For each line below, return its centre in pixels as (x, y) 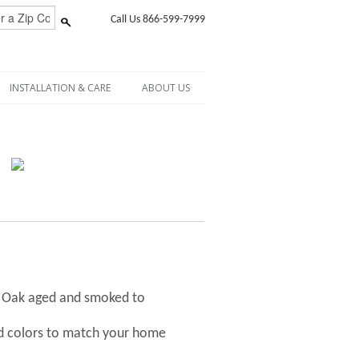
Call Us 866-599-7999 (157, 20)
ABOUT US (165, 88)
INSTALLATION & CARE (60, 88)
